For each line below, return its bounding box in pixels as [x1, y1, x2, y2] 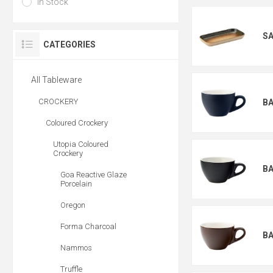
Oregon [60, 200, 85, 210]
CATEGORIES [43, 40, 96, 49]
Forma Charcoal [60, 222, 116, 231]
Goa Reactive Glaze [60, 170, 127, 179]
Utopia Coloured [53, 140, 108, 149]
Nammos [60, 243, 92, 252]
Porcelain [60, 179, 92, 188]
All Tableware [31, 75, 82, 85]
